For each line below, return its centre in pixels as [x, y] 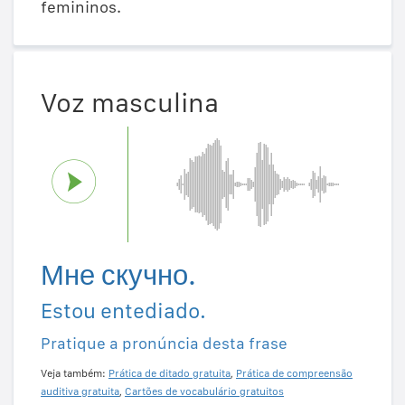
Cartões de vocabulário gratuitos [204, 391]
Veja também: [75, 373]
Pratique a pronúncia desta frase [164, 343]
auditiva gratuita [80, 391]
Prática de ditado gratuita [170, 373]
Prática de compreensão [294, 373]
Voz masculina [130, 102]
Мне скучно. [118, 274]
